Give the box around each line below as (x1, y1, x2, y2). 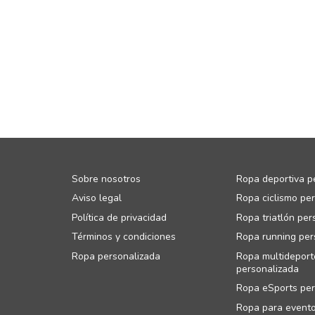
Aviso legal (72, 191, 122, 205)
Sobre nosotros (72, 172, 141, 186)
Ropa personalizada (72, 249, 160, 263)
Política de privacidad (72, 210, 167, 224)
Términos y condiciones (72, 230, 176, 243)
